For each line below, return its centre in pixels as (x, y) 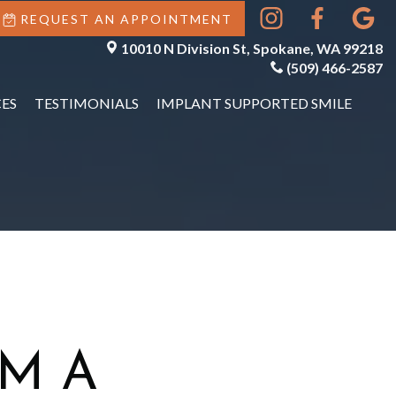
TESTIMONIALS (86, 103)
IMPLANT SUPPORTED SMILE (254, 103)
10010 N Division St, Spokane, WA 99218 (252, 48)
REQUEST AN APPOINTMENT (126, 19)
